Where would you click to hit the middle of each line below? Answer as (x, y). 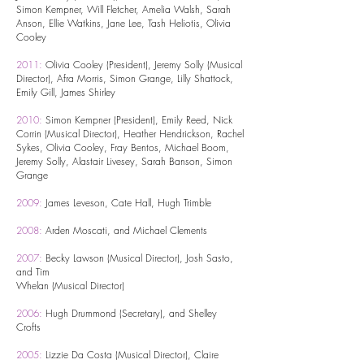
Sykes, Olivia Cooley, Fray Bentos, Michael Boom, (123, 147)
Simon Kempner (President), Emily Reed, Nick (137, 120)
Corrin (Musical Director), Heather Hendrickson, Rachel (130, 134)
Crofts (28, 327)
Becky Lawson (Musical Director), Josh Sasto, (138, 258)
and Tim (33, 272)
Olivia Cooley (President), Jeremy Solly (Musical (144, 65)
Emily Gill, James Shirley (66, 92)
